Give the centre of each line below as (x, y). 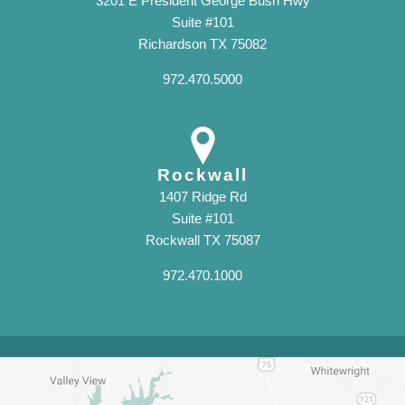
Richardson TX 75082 (202, 44)
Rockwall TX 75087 (202, 240)
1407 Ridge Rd (202, 197)
